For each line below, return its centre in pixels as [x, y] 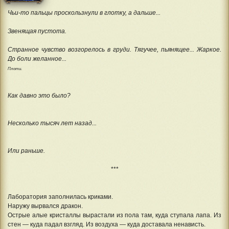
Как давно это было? [39, 96]
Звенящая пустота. [37, 31]
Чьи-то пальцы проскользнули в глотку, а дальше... [84, 13]
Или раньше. [26, 151]
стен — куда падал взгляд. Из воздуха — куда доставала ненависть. [107, 224]
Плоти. [15, 68]
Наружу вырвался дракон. [45, 206]
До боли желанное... [37, 59]
